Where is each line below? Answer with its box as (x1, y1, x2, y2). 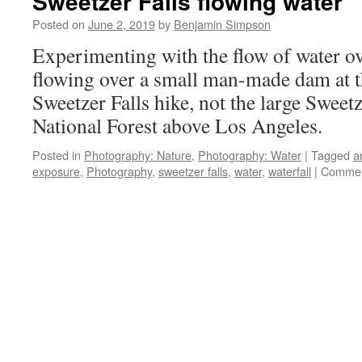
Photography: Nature (84, 146, 192, 163)
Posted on (32, 15, 85, 32)
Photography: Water (198, 146, 301, 163)
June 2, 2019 (88, 15, 155, 32)
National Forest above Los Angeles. (32, 112, 322, 139)
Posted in (32, 146, 81, 163)
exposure (32, 162, 80, 179)
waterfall (268, 162, 311, 179)
